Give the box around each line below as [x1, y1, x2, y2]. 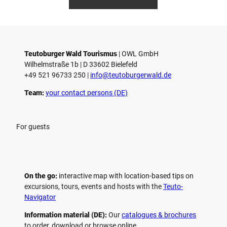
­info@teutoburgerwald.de [90, 70, 171, 79]
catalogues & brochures [122, 210, 196, 219]
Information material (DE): [24, 210, 108, 219]
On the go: [24, 171, 57, 180]
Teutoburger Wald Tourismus [24, 49, 117, 58]
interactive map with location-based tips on [57, 171, 194, 180]
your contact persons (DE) [46, 88, 128, 97]
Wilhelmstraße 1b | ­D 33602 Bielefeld [24, 60, 137, 68]
